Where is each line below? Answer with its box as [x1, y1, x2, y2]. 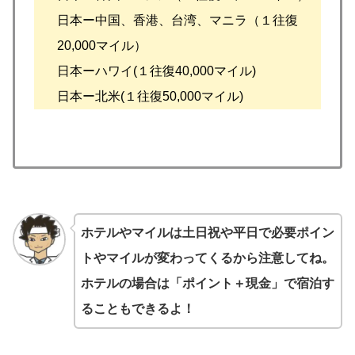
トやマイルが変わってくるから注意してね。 [80, 250, 334, 265]
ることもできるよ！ [80, 301, 195, 315]
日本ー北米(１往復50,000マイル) [57, 89, 244, 103]
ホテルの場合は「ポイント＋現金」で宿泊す [80, 276, 334, 290]
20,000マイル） [57, 38, 147, 52]
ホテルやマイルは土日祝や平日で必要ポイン [80, 225, 334, 239]
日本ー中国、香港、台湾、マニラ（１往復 [57, 13, 299, 27]
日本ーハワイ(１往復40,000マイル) [57, 63, 257, 78]
